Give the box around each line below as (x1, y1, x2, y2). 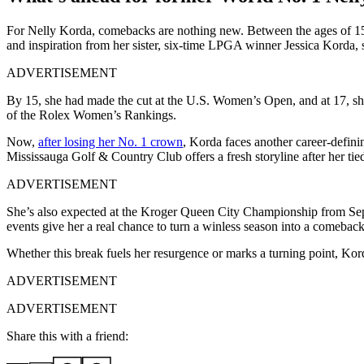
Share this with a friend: (6, 328, 128, 343)
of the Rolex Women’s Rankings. (6, 107, 176, 122)
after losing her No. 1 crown (38, 134, 183, 149)
